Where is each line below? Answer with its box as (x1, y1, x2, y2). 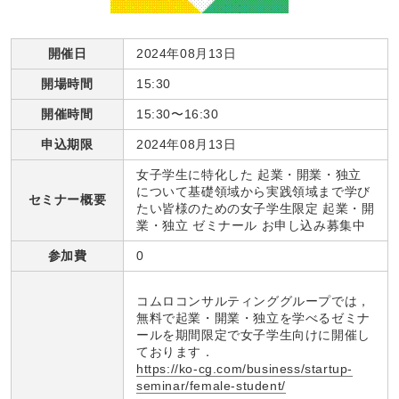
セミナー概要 (28, 192, 107, 208)
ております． (136, 344, 215, 359)
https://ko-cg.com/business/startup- (136, 361, 354, 376)
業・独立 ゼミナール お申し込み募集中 (136, 218, 366, 233)
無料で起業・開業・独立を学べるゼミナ (136, 310, 370, 325)
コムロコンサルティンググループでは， (136, 293, 370, 308)
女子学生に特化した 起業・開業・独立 (136, 167, 362, 183)
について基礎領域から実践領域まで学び (136, 184, 370, 199)
